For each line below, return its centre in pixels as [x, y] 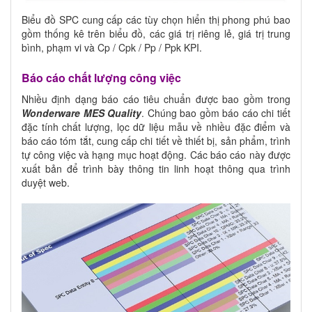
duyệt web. [46, 183]
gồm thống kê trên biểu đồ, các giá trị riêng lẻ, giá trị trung [156, 34]
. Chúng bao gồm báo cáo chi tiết [216, 113]
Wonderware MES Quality [82, 113]
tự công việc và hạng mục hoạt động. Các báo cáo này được [156, 155]
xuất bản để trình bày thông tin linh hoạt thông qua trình [156, 169]
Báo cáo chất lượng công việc [101, 78]
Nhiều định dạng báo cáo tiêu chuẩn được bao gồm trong [156, 99]
